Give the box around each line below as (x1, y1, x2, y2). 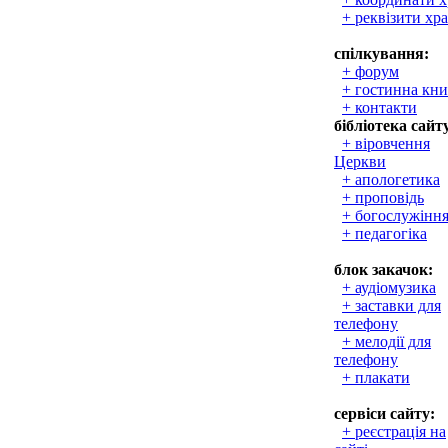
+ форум (342, 63, 399, 80)
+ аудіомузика (342, 279, 436, 296)
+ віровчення (342, 135, 430, 152)
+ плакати (342, 369, 410, 386)
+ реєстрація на (342, 423, 446, 440)
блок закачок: (334, 261, 433, 278)
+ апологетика (342, 171, 440, 188)
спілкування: (334, 45, 429, 62)
